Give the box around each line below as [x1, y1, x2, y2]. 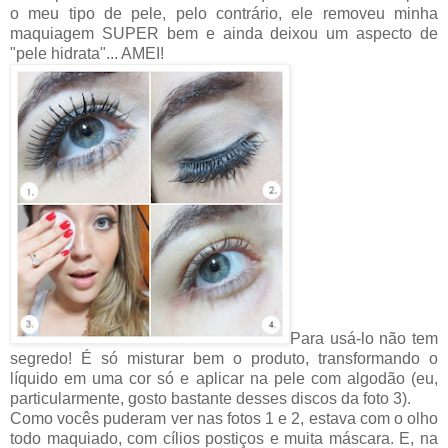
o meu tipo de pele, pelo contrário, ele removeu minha [10, 5, 438, 23]
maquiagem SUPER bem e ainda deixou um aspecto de [10, 25, 438, 43]
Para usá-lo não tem [290, 330, 438, 348]
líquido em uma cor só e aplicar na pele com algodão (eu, [10, 370, 438, 388]
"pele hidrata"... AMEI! [10, 45, 164, 63]
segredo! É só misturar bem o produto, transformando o [10, 350, 438, 368]
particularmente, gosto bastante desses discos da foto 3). [10, 390, 411, 408]
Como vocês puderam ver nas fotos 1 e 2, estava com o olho [10, 410, 438, 428]
